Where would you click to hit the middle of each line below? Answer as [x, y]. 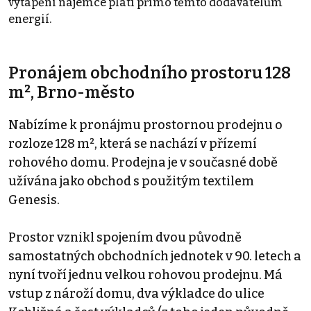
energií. [30, 19]
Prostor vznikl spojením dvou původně [125, 237]
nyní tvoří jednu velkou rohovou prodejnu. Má [145, 275]
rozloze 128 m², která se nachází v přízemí [133, 143]
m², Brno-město [72, 92]
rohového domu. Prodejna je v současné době [143, 162]
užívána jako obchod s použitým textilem [131, 181]
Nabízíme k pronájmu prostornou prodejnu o [145, 125]
